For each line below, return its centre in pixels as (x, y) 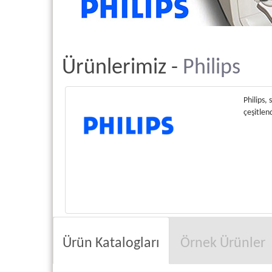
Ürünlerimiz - (122, 68)
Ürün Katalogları (111, 244)
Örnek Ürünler (223, 244)
